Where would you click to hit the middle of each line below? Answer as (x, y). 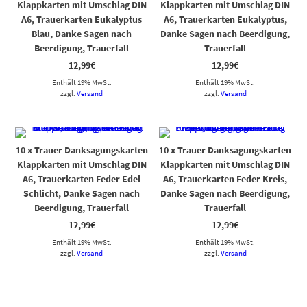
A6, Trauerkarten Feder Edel (82, 179)
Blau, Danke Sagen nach (82, 33)
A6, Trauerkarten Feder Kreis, (225, 179)
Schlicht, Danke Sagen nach (82, 193)
